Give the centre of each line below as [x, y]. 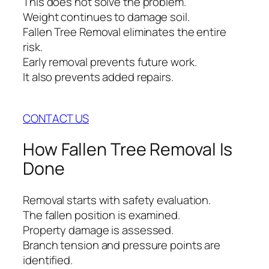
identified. [48, 260]
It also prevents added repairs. [98, 77]
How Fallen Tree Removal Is [128, 150]
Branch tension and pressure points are [122, 245]
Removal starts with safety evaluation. [117, 200]
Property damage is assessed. [98, 230]
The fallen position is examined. [101, 215]
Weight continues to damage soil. [106, 17]
